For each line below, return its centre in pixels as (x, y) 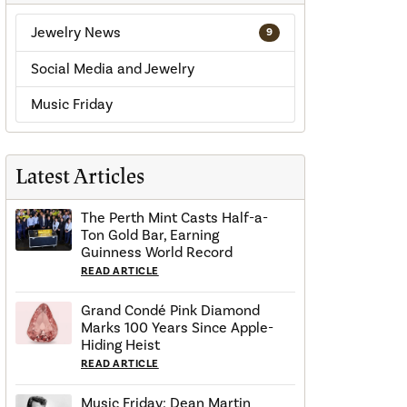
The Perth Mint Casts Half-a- (174, 218)
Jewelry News (76, 33)
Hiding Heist (120, 345)
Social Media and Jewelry (113, 69)
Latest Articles (80, 177)
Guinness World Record (157, 253)
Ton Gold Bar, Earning (150, 235)
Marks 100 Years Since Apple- (177, 328)
